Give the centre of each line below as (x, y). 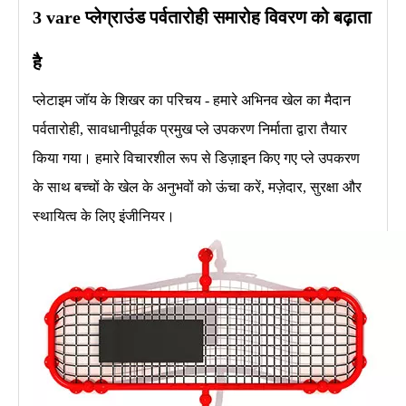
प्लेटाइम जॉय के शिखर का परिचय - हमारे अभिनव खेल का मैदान (192, 100)
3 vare (59, 17)
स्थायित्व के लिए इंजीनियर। (104, 216)
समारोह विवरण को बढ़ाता (292, 17)
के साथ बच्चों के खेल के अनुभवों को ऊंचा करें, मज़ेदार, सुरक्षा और (197, 187)
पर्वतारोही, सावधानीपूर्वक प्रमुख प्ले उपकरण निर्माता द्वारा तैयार (190, 129)
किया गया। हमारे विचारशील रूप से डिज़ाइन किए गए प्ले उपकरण (196, 158)
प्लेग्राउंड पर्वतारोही (149, 17)
